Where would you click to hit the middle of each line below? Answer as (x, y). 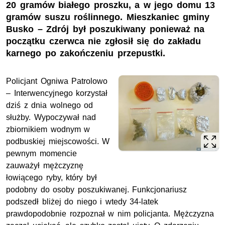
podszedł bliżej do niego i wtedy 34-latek (82, 202)
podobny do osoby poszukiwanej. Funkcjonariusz (97, 190)
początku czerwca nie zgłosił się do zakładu (104, 41)
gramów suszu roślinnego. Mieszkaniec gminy (108, 17)
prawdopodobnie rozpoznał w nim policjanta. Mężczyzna (110, 214)
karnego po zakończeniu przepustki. (86, 53)
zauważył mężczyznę (45, 166)
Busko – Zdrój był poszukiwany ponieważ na (105, 29)
